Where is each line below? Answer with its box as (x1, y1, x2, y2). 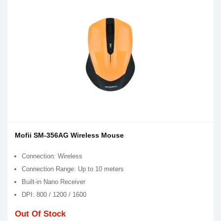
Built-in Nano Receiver (22, 178, 85, 185)
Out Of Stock (15, 209, 66, 219)
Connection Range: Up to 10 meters (22, 165, 124, 173)
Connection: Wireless (22, 152, 82, 160)
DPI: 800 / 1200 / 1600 (22, 191, 86, 198)
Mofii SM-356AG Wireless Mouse (15, 131, 124, 139)
